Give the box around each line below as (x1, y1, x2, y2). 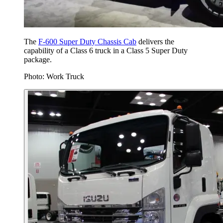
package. (24, 55, 52, 64)
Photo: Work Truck (24, 72, 84, 81)
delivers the (136, 37, 174, 46)
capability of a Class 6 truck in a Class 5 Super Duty (24, 46, 188, 55)
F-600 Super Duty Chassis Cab (38, 37, 136, 46)
